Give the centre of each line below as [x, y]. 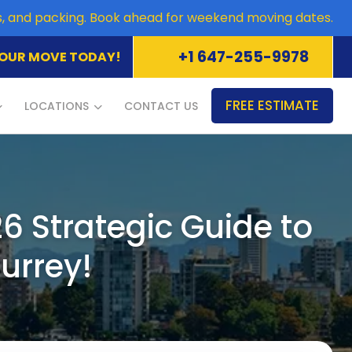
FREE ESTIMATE [272, 105]
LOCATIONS [57, 106]
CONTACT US [161, 106]
